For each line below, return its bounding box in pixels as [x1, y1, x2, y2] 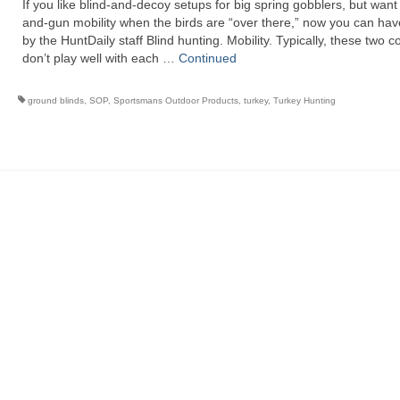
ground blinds [27, 96, 84, 105]
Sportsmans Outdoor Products [112, 96, 238, 105]
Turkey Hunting [272, 96, 336, 105]
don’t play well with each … [21, 51, 179, 65]
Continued [178, 51, 237, 65]
